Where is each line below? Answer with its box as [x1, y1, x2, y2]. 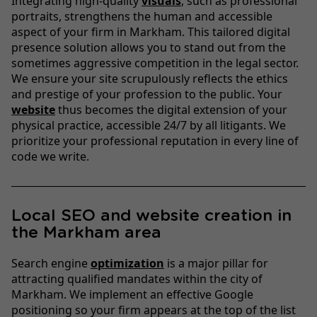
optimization [91, 255, 164, 271]
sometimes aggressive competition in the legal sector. [11, 55, 299, 71]
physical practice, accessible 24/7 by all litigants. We [11, 117, 286, 134]
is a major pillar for [164, 255, 268, 271]
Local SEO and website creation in [11, 208, 292, 225]
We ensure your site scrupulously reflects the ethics [11, 71, 288, 87]
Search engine [11, 255, 91, 271]
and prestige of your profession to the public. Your [11, 86, 282, 103]
